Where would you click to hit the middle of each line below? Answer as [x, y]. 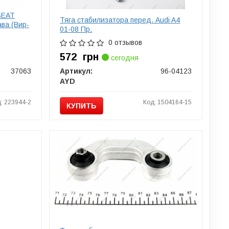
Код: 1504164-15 [167, 102]
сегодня [124, 58]
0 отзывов [125, 42]
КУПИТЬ [82, 106]
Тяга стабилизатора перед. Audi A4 [120, 20]
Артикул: [76, 71]
